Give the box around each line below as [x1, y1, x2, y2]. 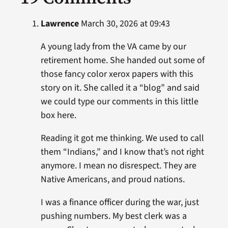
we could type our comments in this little [40, 95, 198, 108]
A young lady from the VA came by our [40, 40, 186, 53]
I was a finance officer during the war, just [40, 196, 199, 209]
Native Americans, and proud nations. [40, 173, 185, 186]
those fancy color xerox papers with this [40, 68, 193, 80]
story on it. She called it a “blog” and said [40, 81, 199, 94]
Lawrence [40, 17, 79, 30]
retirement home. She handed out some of [40, 54, 205, 67]
